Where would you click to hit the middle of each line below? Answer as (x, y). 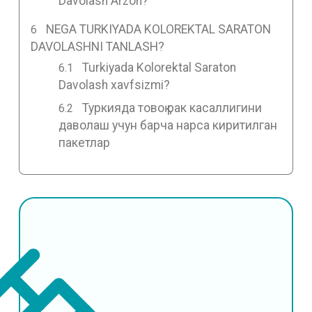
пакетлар (84, 142)
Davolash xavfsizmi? (114, 85)
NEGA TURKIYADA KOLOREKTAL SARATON (159, 30)
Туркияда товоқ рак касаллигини (172, 108)
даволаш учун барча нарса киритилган (167, 125)
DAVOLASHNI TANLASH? (97, 47)
